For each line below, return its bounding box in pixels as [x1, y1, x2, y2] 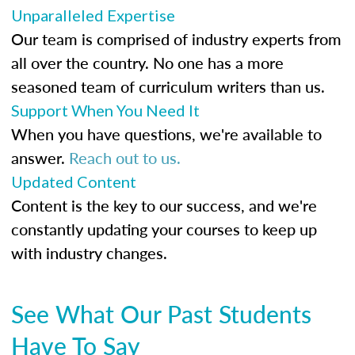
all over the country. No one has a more [11, 51, 284, 74]
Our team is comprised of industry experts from [11, 27, 342, 50]
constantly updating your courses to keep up [11, 217, 317, 240]
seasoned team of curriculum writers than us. [11, 74, 325, 97]
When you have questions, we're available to [11, 122, 322, 145]
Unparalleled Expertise [11, 5, 175, 25]
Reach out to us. [69, 146, 181, 169]
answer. [11, 146, 69, 169]
